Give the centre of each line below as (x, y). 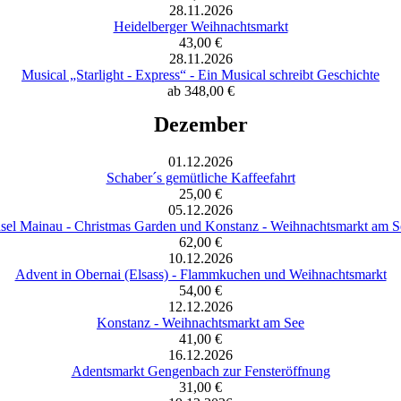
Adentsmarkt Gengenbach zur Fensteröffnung (200, 371)
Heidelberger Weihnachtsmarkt (200, 26)
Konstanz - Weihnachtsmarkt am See (200, 323)
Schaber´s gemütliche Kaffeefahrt (200, 178)
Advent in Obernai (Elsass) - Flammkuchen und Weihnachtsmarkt (200, 275)
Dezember (200, 124)
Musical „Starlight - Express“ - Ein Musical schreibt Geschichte (200, 74)
